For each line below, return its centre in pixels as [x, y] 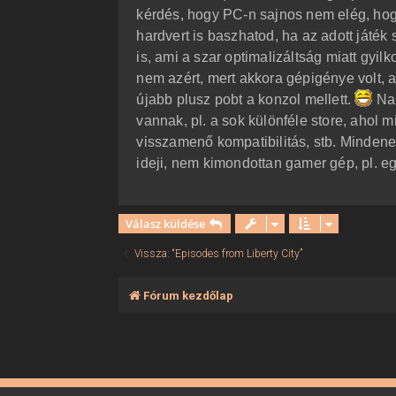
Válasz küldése [166, 224]
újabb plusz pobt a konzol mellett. [246, 100]
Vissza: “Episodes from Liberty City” [219, 254]
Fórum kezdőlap [189, 296]
